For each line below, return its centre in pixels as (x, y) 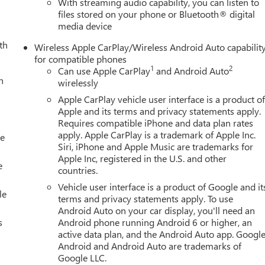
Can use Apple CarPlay (104, 70)
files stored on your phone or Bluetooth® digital (157, 14)
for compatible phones (81, 59)
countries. (78, 170)
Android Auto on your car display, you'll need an (157, 210)
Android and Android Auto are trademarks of (150, 245)
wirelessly (78, 82)
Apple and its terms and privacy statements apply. (160, 111)
